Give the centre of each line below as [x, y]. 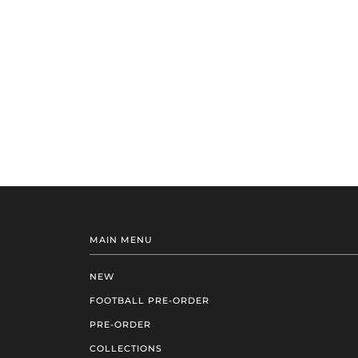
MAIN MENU [121, 239]
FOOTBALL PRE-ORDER [149, 300]
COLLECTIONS [126, 348]
